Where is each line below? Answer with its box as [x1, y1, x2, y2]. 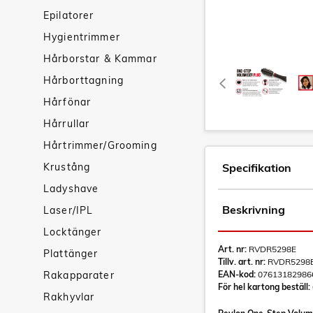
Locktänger [43, 226, 102, 238]
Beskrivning [222, 203, 285, 217]
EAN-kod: [218, 269, 256, 279]
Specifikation [222, 161, 291, 175]
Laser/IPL [43, 204, 94, 217]
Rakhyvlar [43, 291, 95, 303]
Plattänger [43, 247, 99, 260]
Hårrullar [43, 117, 90, 130]
